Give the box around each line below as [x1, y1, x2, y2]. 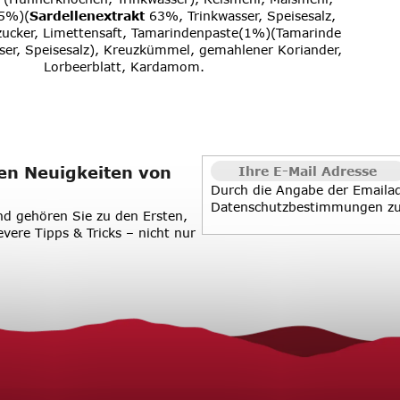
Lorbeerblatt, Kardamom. [44, 59, 204, 75]
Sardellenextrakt [29, 8, 145, 24]
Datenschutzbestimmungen [210, 199, 383, 214]
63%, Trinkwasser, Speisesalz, [144, 8, 336, 24]
